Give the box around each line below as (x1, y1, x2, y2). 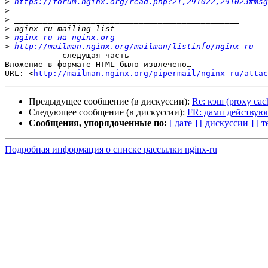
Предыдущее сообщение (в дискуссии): (29, 96, 192, 107)
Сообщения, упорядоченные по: (29, 118, 167, 129)
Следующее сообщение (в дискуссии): (29, 107, 187, 118)
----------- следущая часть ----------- (5, 51, 187, 60)
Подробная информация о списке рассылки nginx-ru (5, 144, 217, 155)
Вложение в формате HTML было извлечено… (5, 60, 191, 69)
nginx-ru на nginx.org (14, 33, 115, 42)
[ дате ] (169, 118, 197, 129)
